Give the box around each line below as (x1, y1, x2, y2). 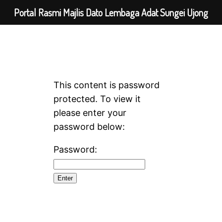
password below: (54, 121, 125, 132)
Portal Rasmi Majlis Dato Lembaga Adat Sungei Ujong (14, 6, 208, 19)
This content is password (54, 80, 160, 90)
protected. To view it (54, 94, 141, 104)
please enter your (54, 108, 126, 118)
